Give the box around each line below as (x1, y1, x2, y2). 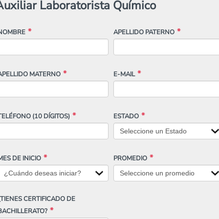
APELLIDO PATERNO (113, 27, 175, 37)
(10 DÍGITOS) (32, 111, 70, 121)
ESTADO (113, 111, 139, 121)
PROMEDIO (113, 153, 147, 163)
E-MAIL (113, 69, 135, 79)
